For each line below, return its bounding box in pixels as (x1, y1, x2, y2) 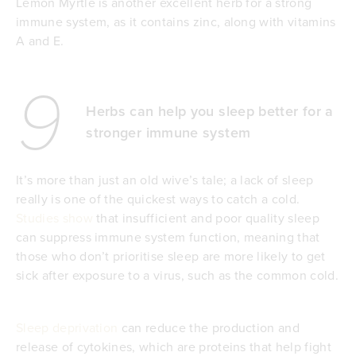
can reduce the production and (118, 318, 300, 336)
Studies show (16, 208, 93, 226)
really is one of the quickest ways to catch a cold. (16, 189, 300, 207)
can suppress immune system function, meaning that (16, 227, 320, 246)
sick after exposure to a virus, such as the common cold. (16, 265, 339, 284)
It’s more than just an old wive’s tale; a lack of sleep (16, 170, 314, 188)
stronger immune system (86, 122, 251, 143)
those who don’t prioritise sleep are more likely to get (16, 246, 326, 265)
